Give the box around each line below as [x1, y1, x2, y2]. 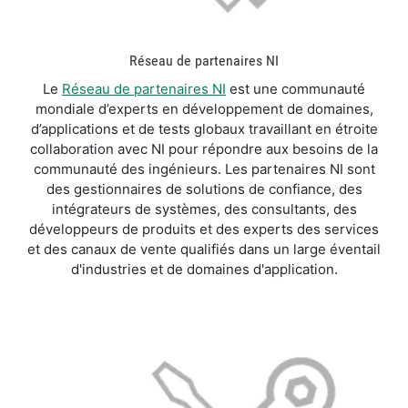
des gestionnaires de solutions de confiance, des [46, 179, 362, 198]
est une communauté [226, 79, 365, 97]
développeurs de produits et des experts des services [29, 219, 379, 238]
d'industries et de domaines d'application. [70, 260, 338, 278]
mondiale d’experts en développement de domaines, [35, 99, 373, 117]
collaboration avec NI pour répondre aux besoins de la [30, 139, 378, 158]
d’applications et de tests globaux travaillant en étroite [30, 119, 378, 138]
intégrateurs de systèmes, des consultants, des [51, 199, 357, 218]
